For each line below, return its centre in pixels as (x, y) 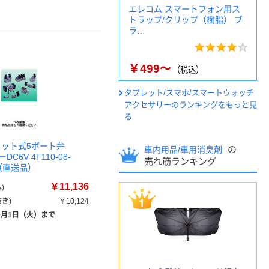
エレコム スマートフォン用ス (184, 9)
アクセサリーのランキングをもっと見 (191, 105)
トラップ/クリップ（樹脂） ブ (186, 20)
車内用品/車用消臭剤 (184, 150)
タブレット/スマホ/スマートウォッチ (189, 93)
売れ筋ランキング (180, 161)
